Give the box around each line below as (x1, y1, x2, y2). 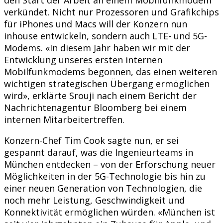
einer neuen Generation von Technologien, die (4, 182, 202, 194)
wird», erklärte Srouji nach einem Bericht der (4, 89, 197, 102)
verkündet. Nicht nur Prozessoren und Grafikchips (4, 5, 219, 18)
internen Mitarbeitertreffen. (4, 113, 124, 125)
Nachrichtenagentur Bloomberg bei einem (4, 101, 187, 113)
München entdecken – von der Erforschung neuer (4, 158, 216, 170)
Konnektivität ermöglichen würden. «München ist (4, 206, 215, 218)
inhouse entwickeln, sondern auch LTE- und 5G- (4, 29, 207, 42)
